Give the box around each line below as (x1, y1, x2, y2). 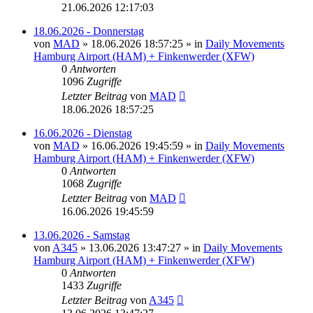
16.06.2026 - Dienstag (34, 126, 132, 139)
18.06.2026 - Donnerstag (34, 24, 144, 37)
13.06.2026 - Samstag (34, 228, 130, 241)
